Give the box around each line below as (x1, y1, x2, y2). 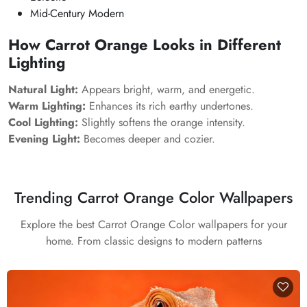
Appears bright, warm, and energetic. (78, 82, 255, 97)
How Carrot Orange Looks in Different (8, 34, 281, 56)
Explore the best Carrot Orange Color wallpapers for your (20, 217, 287, 232)
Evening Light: (8, 131, 80, 147)
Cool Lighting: (8, 114, 78, 130)
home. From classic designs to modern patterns (45, 233, 262, 249)
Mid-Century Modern (30, 5, 124, 21)
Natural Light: (8, 82, 78, 97)
